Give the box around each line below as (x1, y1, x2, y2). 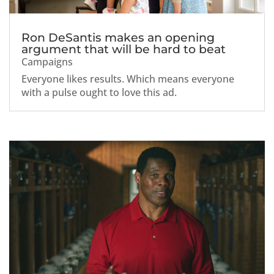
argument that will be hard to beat (21, 42, 226, 56)
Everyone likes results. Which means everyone (21, 72, 234, 86)
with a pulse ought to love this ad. (21, 86, 177, 99)
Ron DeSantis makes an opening (21, 31, 215, 45)
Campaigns (21, 55, 73, 68)
